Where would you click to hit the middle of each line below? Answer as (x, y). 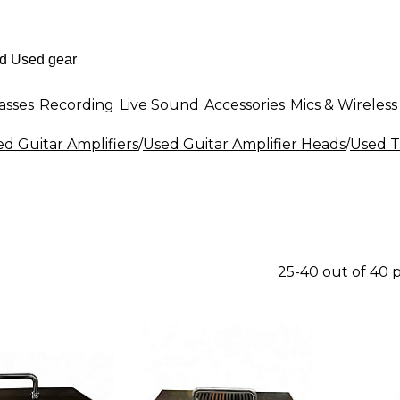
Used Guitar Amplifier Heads (244, 144)
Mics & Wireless (344, 104)
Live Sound (159, 104)
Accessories (245, 104)
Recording (77, 104)
